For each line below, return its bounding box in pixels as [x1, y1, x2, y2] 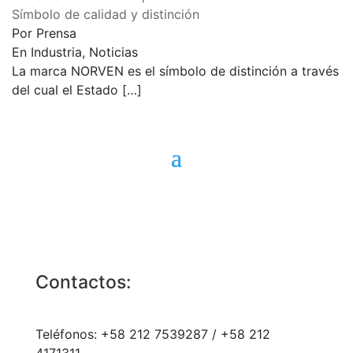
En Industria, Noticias [12, 44, 138, 61]
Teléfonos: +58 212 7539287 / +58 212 [35, 326, 270, 343]
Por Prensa [12, 25, 76, 42]
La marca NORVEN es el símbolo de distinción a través [12, 63, 339, 80]
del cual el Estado [12, 82, 122, 98]
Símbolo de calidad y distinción [12, 6, 199, 23]
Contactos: [35, 271, 132, 294]
